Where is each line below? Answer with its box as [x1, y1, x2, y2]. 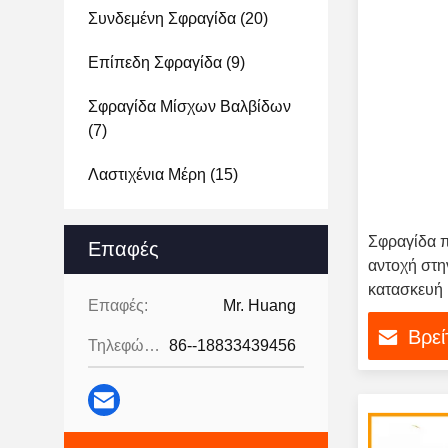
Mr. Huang [223, 297, 296, 314]
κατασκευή [368, 281, 443, 298]
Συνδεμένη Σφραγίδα [88, 10, 236, 27]
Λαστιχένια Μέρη [88, 166, 206, 183]
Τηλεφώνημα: [144, 337, 160, 354]
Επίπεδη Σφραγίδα [88, 54, 222, 71]
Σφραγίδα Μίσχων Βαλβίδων [88, 98, 291, 115]
